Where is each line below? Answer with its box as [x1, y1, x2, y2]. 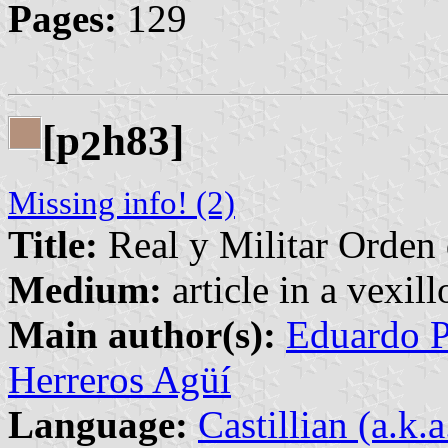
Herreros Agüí [8, 357, 231, 401]
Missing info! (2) [8, 184, 235, 221]
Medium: [8, 267, 162, 311]
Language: [8, 402, 188, 446]
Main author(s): [8, 312, 276, 356]
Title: [8, 222, 98, 266]
